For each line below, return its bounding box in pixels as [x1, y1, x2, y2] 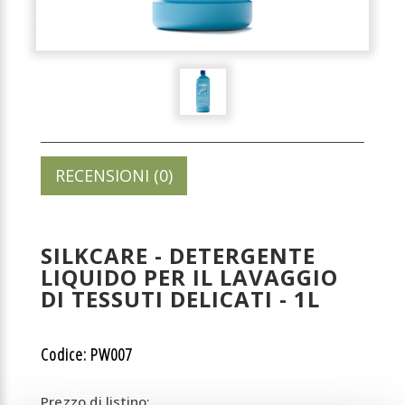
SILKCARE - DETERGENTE [41, 240, 316, 270]
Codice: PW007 [41, 344, 132, 365]
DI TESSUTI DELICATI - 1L [41, 284, 320, 314]
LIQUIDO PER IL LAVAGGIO [41, 262, 338, 292]
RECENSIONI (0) [55, 165, 173, 186]
